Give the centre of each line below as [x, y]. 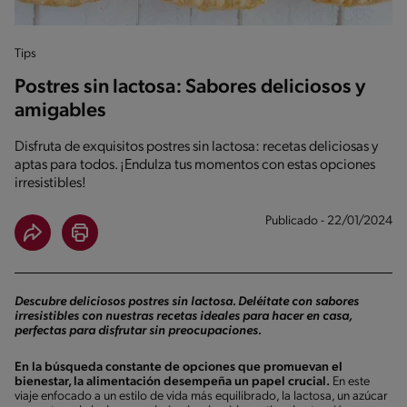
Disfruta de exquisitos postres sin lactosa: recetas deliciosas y [196, 147]
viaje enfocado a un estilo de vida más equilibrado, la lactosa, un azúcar [201, 396]
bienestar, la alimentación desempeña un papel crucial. [172, 382]
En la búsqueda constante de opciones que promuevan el [179, 367]
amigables [60, 111]
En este [350, 382]
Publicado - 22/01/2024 [329, 221]
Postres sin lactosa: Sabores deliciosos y [190, 87]
